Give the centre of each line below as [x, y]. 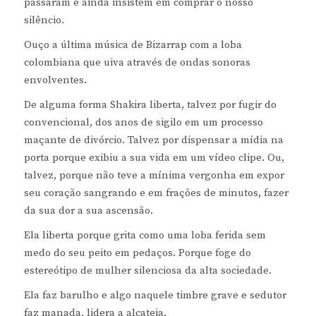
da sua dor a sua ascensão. [88, 211]
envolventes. [55, 80]
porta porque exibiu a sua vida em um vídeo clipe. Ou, [154, 158]
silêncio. [44, 20]
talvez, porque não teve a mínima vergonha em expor [154, 176]
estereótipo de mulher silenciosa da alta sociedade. [147, 271]
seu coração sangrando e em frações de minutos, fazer [156, 193]
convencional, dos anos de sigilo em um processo [143, 123]
